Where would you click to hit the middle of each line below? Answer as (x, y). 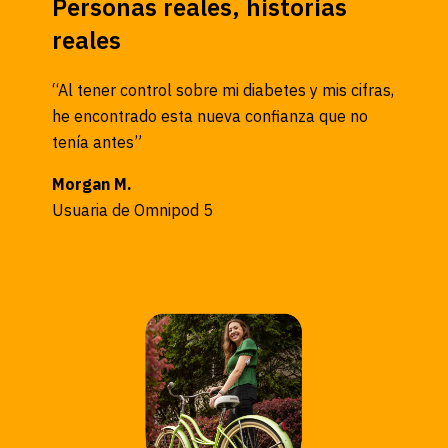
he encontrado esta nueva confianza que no (210, 115)
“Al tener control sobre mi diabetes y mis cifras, (223, 89)
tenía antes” (97, 141)
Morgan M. (92, 183)
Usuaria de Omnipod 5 (132, 209)
